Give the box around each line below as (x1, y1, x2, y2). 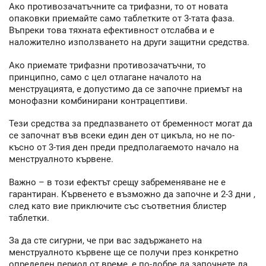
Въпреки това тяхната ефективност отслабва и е (9, 25, 214, 36)
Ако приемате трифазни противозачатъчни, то (9, 59, 206, 71)
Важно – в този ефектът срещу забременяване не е (9, 176, 226, 188)
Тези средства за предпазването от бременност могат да (9, 118, 252, 129)
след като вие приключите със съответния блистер (9, 200, 226, 211)
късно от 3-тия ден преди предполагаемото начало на (9, 142, 239, 153)
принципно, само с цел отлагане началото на (9, 71, 201, 83)
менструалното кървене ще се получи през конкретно (9, 247, 239, 258)
